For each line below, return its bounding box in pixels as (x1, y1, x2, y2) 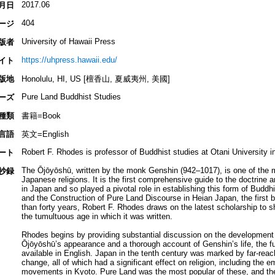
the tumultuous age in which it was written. (21, 212, 172, 222)
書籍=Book (21, 111, 61, 121)
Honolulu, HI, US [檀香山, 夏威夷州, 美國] (21, 74, 170, 84)
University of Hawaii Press (21, 37, 115, 47)
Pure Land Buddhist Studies (21, 92, 121, 102)
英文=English (21, 130, 69, 139)
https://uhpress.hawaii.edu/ (21, 55, 117, 65)
